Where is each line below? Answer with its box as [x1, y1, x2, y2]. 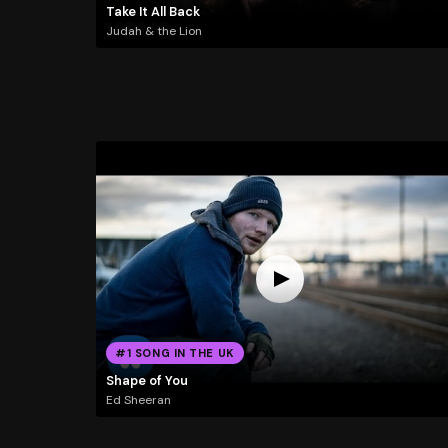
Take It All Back [105, 2, 200, 20]
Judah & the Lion [105, 23, 202, 40]
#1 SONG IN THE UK [115, 346, 235, 361]
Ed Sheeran [105, 392, 171, 409]
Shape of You [105, 371, 188, 389]
